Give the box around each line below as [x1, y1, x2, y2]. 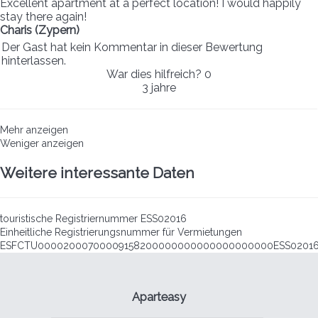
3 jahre [141, 80, 176, 94]
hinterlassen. [1, 53, 66, 67]
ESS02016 [141, 213, 187, 225]
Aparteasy [132, 290, 186, 305]
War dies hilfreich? [106, 67, 204, 81]
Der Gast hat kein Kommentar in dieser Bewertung [1, 40, 263, 54]
